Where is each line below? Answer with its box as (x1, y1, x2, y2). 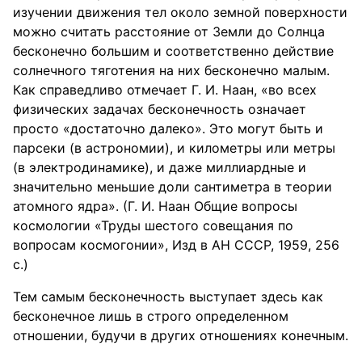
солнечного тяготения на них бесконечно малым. (13, 62, 330, 78)
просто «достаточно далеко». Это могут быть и (13, 120, 323, 137)
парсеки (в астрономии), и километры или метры (13, 140, 335, 156)
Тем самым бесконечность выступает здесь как (13, 288, 323, 305)
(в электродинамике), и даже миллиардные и (13, 159, 306, 175)
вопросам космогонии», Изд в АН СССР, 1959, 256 (13, 237, 339, 253)
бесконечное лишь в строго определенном (13, 308, 288, 324)
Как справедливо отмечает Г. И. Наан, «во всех (13, 82, 317, 98)
